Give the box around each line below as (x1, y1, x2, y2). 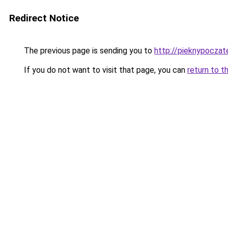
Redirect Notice (9, 12, 79, 24)
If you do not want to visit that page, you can (22, 65, 187, 75)
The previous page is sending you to (22, 46, 154, 55)
